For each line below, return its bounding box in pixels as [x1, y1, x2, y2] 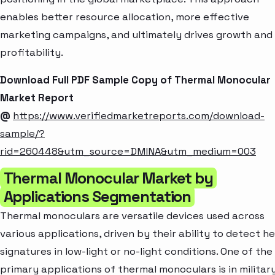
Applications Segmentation [3, 186, 192, 206]
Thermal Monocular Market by [3, 168, 213, 188]
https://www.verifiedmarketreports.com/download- [13, 109, 265, 123]
